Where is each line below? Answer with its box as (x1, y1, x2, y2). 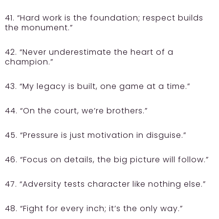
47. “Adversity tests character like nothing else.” (5, 178, 206, 190)
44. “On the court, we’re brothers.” (5, 105, 148, 117)
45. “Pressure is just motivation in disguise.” (5, 130, 186, 141)
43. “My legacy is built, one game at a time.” (5, 81, 190, 92)
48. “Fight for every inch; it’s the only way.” (5, 203, 183, 215)
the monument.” (5, 22, 73, 34)
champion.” (5, 56, 53, 68)
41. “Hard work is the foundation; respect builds (5, 12, 203, 24)
